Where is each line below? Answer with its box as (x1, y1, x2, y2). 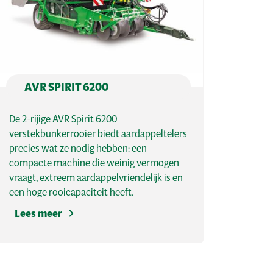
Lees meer (14, 207, 62, 221)
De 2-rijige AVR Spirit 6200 (9, 112, 117, 126)
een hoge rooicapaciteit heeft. (9, 185, 133, 199)
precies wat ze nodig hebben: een (9, 141, 147, 155)
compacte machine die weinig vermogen (9, 156, 179, 169)
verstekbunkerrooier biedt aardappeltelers (9, 127, 187, 140)
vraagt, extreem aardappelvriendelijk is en (9, 171, 183, 184)
